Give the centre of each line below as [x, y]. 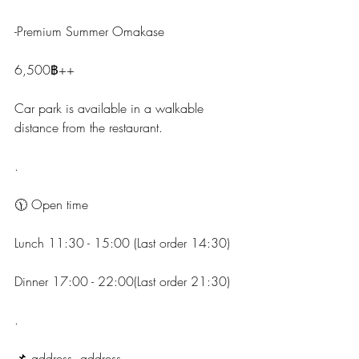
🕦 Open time [51, 204]
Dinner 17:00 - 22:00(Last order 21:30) [122, 281]
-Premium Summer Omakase [89, 31]
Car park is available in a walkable [111, 108]
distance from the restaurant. [89, 127]
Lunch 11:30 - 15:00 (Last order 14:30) [122, 243]
